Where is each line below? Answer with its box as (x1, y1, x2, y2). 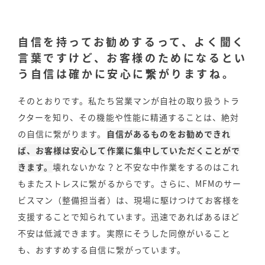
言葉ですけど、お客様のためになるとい (18, 50, 247, 66)
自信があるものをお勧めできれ (106, 128, 231, 140)
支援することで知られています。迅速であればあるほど (18, 211, 240, 223)
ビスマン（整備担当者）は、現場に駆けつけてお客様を (18, 194, 241, 206)
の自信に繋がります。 (18, 128, 106, 140)
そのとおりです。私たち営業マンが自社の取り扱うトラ (18, 95, 240, 107)
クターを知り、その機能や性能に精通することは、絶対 (18, 111, 240, 124)
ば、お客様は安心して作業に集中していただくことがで (18, 144, 241, 157)
